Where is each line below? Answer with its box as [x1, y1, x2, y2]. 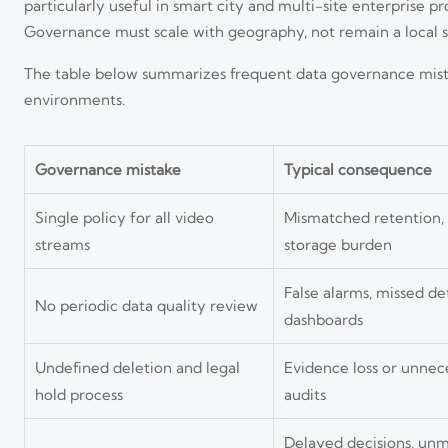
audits [284, 384, 326, 404]
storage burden [284, 234, 392, 254]
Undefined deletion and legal [35, 357, 240, 377]
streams [35, 234, 90, 254]
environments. [24, 89, 125, 109]
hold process [35, 384, 123, 404]
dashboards [284, 309, 363, 329]
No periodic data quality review [35, 295, 258, 315]
